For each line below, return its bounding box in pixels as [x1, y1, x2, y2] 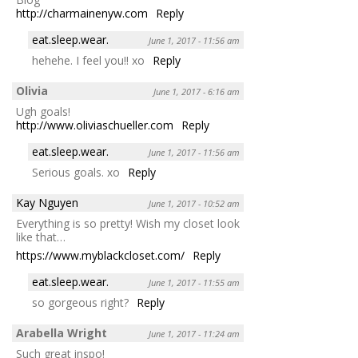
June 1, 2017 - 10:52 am [149, 197, 240, 209]
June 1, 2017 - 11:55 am [149, 276, 240, 288]
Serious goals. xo [32, 164, 120, 180]
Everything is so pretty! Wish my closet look [16, 215, 240, 231]
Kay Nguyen [16, 194, 78, 210]
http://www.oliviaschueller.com [16, 117, 173, 133]
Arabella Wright [16, 324, 107, 340]
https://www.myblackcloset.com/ [16, 247, 185, 263]
